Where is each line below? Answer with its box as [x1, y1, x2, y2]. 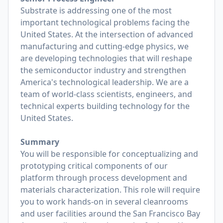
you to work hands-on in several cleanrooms [20, 196, 188, 207]
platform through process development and [20, 172, 187, 183]
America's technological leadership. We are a [20, 77, 189, 88]
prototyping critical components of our [20, 160, 168, 171]
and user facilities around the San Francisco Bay [20, 208, 200, 219]
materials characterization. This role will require [20, 184, 200, 195]
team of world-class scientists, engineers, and [20, 89, 192, 100]
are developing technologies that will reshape [20, 53, 192, 64]
